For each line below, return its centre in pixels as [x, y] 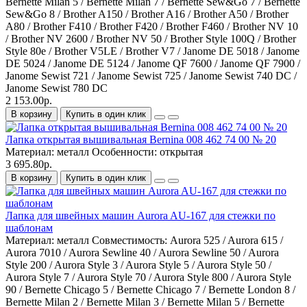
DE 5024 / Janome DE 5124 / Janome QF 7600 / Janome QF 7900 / [153, 64]
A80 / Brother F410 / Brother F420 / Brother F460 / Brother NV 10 [152, 27]
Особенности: [124, 152]
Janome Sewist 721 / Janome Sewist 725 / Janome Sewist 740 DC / [151, 76]
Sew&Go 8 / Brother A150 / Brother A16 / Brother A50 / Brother [147, 14]
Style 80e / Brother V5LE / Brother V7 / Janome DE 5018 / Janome [152, 51]
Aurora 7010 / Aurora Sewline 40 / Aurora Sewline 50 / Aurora [142, 253]
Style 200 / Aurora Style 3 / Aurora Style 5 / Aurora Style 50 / [138, 265]
